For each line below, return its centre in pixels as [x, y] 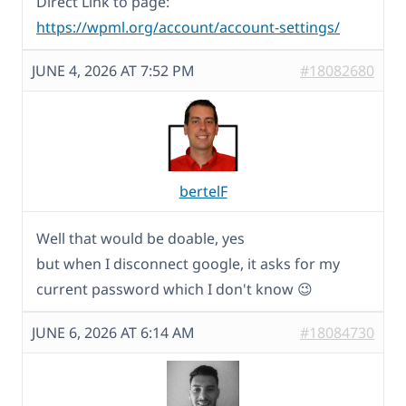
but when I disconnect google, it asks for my [188, 263]
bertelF [203, 191]
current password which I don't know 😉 [174, 289]
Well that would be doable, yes [140, 238]
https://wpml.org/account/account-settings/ [188, 27]
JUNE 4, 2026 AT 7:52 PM [113, 70]
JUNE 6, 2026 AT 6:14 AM [113, 332]
